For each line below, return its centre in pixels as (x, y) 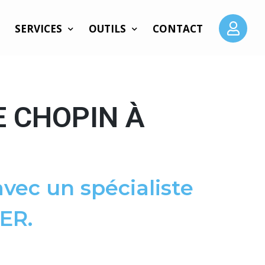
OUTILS (108, 29)
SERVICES (39, 29)
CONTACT (178, 29)
